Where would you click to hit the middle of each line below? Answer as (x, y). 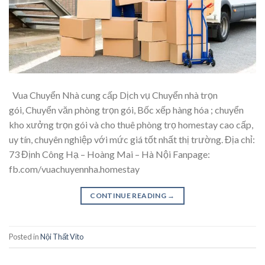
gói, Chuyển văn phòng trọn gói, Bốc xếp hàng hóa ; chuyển (126, 110)
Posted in (25, 236)
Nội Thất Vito (62, 236)
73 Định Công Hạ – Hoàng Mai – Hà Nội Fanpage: (109, 154)
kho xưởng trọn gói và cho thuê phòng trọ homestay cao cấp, (131, 125)
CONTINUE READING (129, 196)
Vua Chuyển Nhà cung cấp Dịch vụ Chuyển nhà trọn (113, 95)
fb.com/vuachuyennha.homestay (74, 169)
